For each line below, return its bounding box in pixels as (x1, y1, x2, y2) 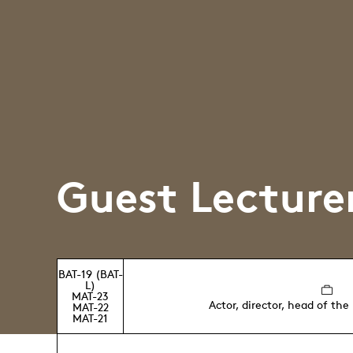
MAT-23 (72, 289, 109, 303)
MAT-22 (72, 300, 109, 314)
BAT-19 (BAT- (58, 267, 123, 281)
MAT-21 (72, 311, 108, 325)
